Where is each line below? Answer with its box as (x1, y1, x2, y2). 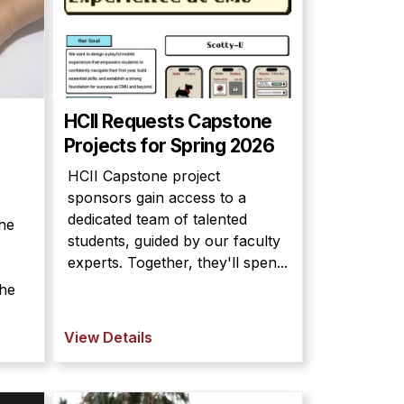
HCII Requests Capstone (64, 110, 272, 133)
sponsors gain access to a (68, 188, 246, 207)
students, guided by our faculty (68, 232, 280, 250)
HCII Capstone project (68, 167, 220, 185)
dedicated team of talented (68, 210, 247, 228)
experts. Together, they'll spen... (68, 253, 288, 271)
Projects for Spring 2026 (64, 134, 275, 157)
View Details (64, 328, 152, 346)
